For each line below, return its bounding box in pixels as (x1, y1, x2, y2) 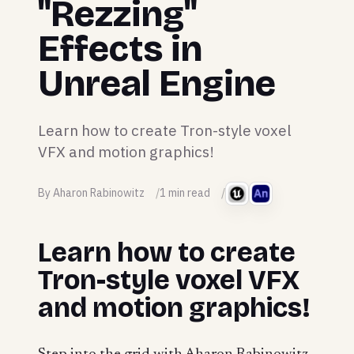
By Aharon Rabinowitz (38, 186, 145, 201)
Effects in (38, 26, 202, 70)
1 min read (160, 186, 210, 201)
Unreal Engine (38, 61, 276, 105)
